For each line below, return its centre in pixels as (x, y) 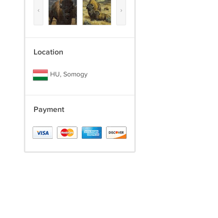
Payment (49, 110)
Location (48, 52)
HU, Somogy (68, 75)
